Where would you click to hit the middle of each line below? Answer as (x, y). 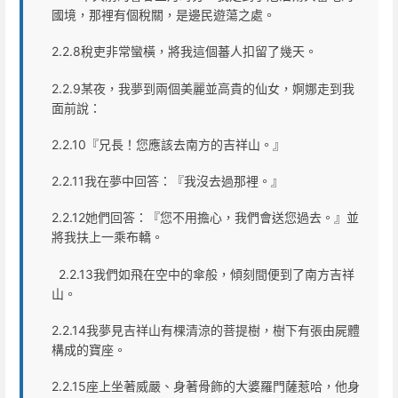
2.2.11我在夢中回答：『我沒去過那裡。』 (167, 181)
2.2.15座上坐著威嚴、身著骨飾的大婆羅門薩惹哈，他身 (206, 386)
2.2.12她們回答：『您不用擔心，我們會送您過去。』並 (205, 218)
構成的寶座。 (89, 349)
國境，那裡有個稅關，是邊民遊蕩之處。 (163, 15)
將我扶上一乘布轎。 (107, 237)
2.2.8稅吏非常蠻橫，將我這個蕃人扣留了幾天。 (184, 52)
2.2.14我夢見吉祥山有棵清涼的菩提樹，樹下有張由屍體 (206, 330)
